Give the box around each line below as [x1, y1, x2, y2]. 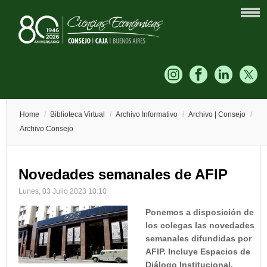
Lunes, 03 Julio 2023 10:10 [18, 187, 107, 195]
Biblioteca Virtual [50, 110, 105, 119]
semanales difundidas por [145, 234, 252, 243]
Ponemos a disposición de [145, 207, 254, 217]
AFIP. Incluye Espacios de [145, 247, 250, 256]
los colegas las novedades [145, 221, 254, 230]
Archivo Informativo [116, 110, 178, 119]
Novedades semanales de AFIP [18, 166, 228, 182]
